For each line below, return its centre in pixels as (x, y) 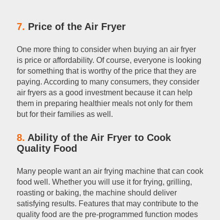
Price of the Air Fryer (75, 27)
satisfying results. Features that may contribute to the (107, 204)
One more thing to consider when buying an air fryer (106, 50)
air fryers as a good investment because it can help (104, 93)
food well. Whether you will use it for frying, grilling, (104, 182)
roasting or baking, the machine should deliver (96, 193)
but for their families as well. (65, 114)
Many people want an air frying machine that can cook (110, 171)
